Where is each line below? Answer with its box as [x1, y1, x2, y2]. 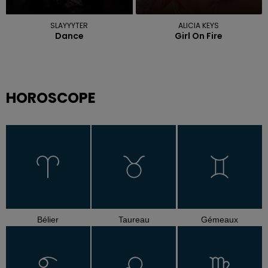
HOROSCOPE [6, 87, 96, 108]
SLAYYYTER [50, 20, 89, 31]
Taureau [118, 215, 150, 225]
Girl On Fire [175, 29, 223, 42]
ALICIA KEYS [178, 20, 220, 31]
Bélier [37, 215, 59, 225]
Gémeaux [201, 215, 239, 225]
